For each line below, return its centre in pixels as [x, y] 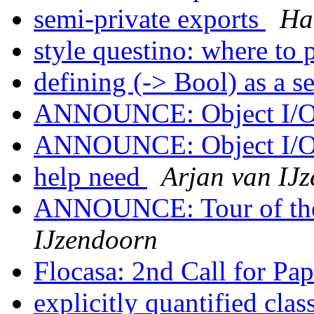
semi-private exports [150, 19]
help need [90, 177]
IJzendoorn [96, 240]
